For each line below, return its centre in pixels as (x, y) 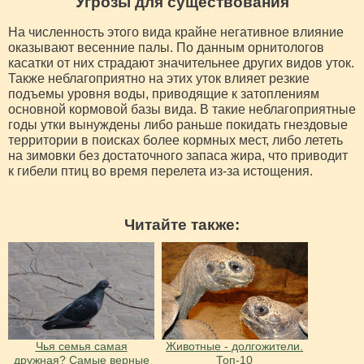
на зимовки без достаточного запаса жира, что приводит (178, 155)
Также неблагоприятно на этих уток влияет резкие (159, 78)
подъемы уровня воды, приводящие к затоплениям (164, 93)
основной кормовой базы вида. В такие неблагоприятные (182, 109)
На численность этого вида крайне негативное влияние (176, 32)
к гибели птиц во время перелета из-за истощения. (160, 171)
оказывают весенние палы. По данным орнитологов (166, 47)
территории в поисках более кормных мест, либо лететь (175, 140)
